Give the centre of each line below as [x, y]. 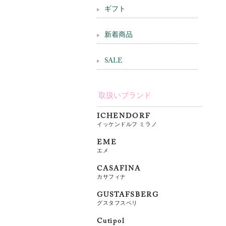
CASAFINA [119, 169]
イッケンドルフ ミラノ [127, 124]
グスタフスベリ [117, 203]
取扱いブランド [125, 95]
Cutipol [111, 221]
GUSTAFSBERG [128, 195]
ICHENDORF [124, 117]
